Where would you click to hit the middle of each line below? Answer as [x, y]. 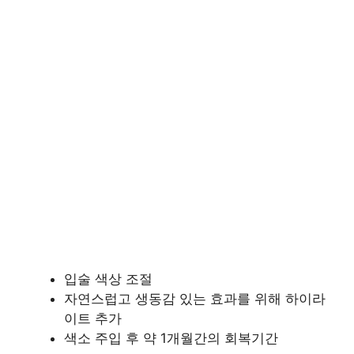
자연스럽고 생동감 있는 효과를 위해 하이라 [195, 298]
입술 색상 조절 [108, 279]
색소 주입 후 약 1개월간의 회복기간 [171, 338]
